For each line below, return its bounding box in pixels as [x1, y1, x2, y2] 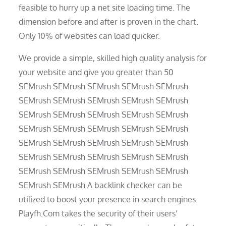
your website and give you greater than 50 [19, 67, 174, 77]
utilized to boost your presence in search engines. [19, 194, 198, 204]
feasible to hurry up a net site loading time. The [19, 2, 191, 13]
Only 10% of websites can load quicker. [19, 30, 160, 41]
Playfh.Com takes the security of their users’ [19, 208, 178, 218]
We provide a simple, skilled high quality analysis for [19, 52, 207, 63]
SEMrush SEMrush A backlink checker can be [19, 180, 183, 190]
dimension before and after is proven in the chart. [19, 16, 199, 27]
